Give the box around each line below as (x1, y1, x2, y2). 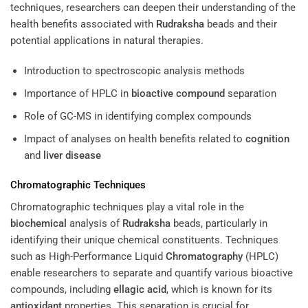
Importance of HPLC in (23, 87, 131, 100)
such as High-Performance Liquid (10, 250, 166, 263)
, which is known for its (166, 283, 272, 296)
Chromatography (166, 250, 243, 263)
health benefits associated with (10, 18, 156, 31)
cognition (245, 132, 289, 145)
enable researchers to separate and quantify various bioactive (10, 266, 293, 279)
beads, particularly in (170, 217, 267, 230)
